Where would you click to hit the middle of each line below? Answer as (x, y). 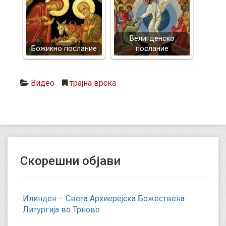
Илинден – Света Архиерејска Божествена (104, 199)
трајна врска (93, 83)
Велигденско (152, 39)
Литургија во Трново (61, 210)
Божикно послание (64, 49)
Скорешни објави (70, 161)
